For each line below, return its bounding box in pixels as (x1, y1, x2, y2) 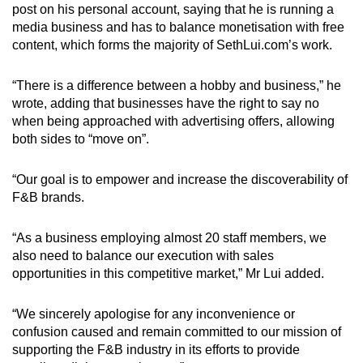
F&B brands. (12, 190, 84, 204)
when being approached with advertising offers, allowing (12, 113, 335, 128)
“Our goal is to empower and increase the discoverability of (12, 172, 348, 186)
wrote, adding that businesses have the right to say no (12, 96, 319, 110)
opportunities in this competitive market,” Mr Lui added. (12, 266, 324, 280)
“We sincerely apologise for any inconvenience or (12, 306, 295, 321)
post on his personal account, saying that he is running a (12, 2, 334, 16)
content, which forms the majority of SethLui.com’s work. (12, 37, 332, 52)
